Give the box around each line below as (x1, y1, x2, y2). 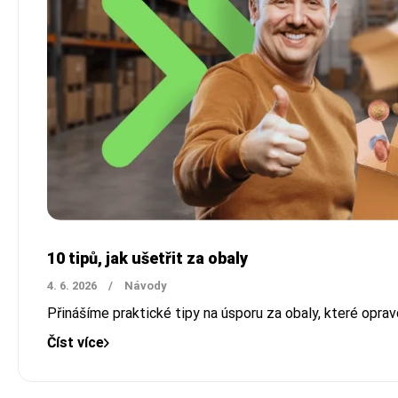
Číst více (47, 333, 104, 351)
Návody (124, 278, 167, 292)
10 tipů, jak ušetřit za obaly (47, 248, 248, 267)
